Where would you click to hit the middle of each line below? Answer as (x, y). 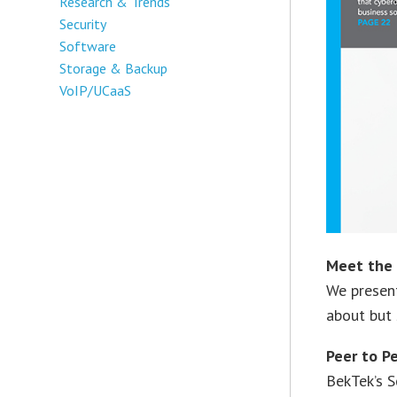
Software (88, 46)
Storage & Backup (114, 68)
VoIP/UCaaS (96, 90)
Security (83, 23)
